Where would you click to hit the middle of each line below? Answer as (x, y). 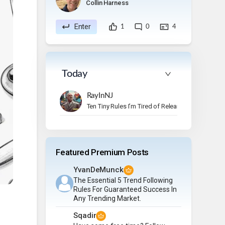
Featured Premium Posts (102, 152)
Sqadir (85, 215)
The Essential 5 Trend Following (123, 180)
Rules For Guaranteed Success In (125, 189)
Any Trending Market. (107, 198)
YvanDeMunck (98, 170)
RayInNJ (100, 95)
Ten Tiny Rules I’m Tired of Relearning (139, 106)
